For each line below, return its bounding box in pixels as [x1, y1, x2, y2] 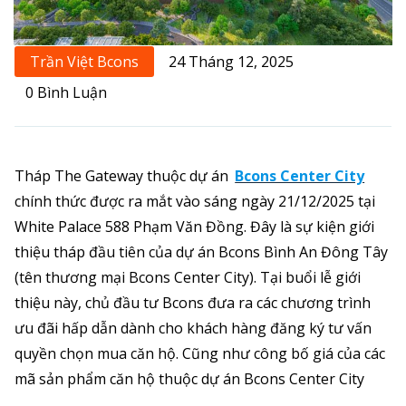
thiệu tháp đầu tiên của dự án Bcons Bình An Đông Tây [14, 241, 388, 262]
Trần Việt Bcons [30, 51, 139, 72]
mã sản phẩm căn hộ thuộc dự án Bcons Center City [14, 368, 364, 389]
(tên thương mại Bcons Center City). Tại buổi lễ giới [14, 266, 361, 287]
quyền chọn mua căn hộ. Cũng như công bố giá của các [14, 343, 385, 363]
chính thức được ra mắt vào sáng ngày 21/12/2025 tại [14, 190, 375, 211]
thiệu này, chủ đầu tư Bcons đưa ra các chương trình [14, 292, 371, 313]
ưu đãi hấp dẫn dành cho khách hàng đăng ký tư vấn [14, 317, 372, 338]
